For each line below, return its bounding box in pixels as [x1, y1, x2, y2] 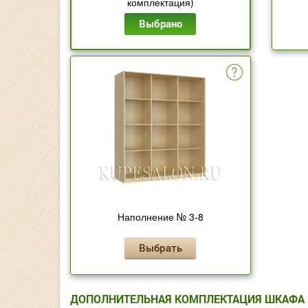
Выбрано [138, 16, 182, 31]
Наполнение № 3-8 [117, 210, 203, 224]
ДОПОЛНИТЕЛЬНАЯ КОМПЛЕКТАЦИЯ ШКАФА [70, 291, 305, 307]
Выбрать [138, 241, 182, 255]
